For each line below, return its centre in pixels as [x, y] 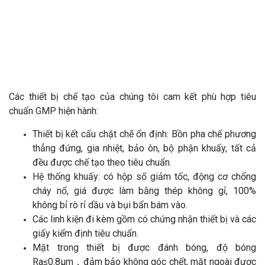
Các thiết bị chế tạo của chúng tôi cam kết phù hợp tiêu [132, 97]
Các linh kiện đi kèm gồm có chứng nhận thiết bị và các [144, 219]
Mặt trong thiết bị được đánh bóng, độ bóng [144, 248]
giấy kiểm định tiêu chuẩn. [85, 234]
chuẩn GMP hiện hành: [54, 111]
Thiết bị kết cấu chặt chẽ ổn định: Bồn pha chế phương [144, 134]
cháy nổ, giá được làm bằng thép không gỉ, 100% [144, 191]
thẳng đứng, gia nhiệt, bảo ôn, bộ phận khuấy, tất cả [144, 148]
